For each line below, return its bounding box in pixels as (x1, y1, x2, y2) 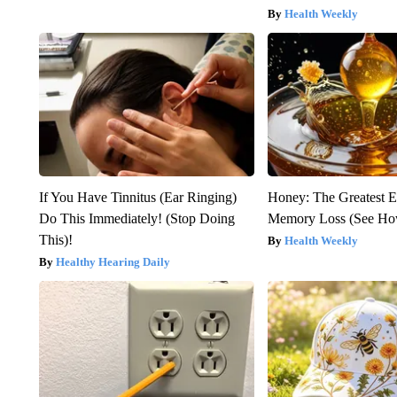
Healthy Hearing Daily (55, 255, 170, 269)
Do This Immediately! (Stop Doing (38, 211, 235, 227)
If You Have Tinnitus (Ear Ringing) (38, 190, 237, 206)
